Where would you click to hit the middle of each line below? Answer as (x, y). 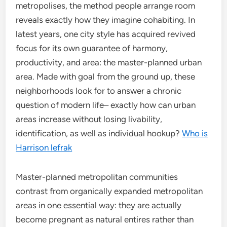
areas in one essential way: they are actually (99, 205)
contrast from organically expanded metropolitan (109, 191)
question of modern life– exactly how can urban (106, 105)
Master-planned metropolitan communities (97, 177)
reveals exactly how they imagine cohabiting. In (106, 20)
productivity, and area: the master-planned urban (109, 62)
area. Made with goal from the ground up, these (106, 77)
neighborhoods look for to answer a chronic (99, 91)
